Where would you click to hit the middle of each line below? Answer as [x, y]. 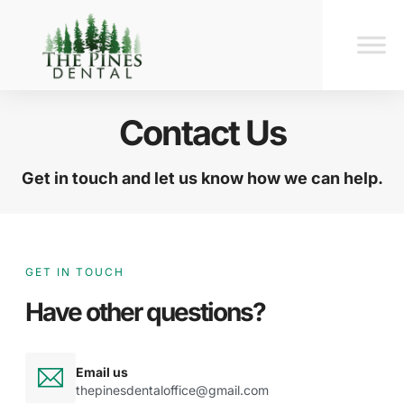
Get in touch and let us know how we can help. [202, 179]
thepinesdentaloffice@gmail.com [172, 390]
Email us [102, 372]
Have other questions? [145, 312]
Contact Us [202, 133]
